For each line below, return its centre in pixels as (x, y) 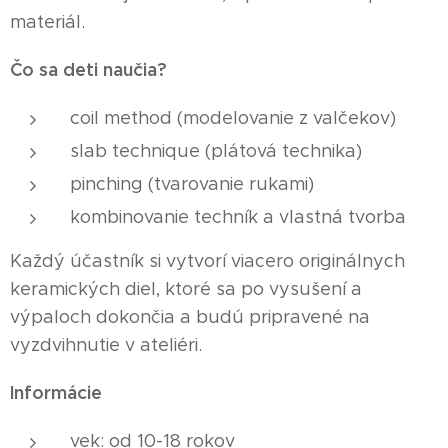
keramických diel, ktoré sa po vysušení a (186, 288)
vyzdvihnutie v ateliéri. (106, 344)
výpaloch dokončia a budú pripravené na (190, 316)
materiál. (47, 21)
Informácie (56, 392)
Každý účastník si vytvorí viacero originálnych (207, 260)
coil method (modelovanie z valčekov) (233, 117)
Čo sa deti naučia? (88, 69)
